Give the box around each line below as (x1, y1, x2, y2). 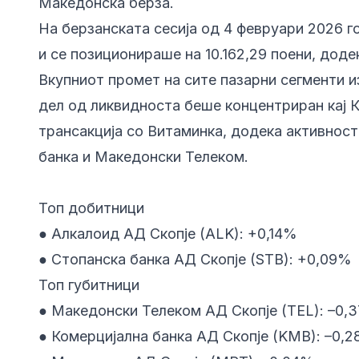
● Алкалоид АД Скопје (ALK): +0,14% (38, 225, 297, 243)
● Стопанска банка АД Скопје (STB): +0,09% (38, 251, 352, 268)
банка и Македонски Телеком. (38, 148, 252, 166)
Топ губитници (38, 276, 139, 294)
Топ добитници (38, 200, 144, 217)
